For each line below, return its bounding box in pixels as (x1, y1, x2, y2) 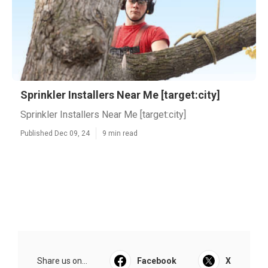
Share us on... (37, 256, 87, 266)
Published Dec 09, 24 (20, 129, 90, 138)
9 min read (102, 129, 138, 138)
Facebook (136, 256, 176, 266)
